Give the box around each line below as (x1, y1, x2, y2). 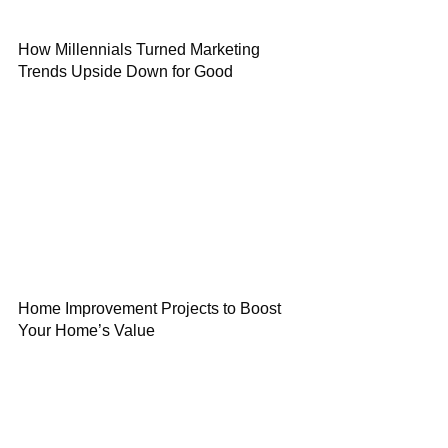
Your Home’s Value (18, 322, 155, 339)
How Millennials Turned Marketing (18, 41, 260, 58)
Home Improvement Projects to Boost (18, 300, 281, 317)
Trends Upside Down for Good (18, 63, 233, 80)
